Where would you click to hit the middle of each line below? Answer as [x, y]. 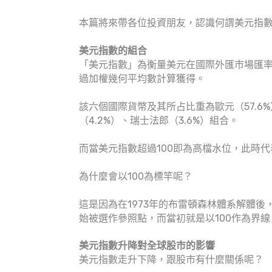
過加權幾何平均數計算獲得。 [142, 78]
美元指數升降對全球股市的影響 [147, 246]
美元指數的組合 [113, 50]
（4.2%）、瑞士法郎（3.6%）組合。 [159, 120]
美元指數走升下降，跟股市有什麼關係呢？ [171, 260]
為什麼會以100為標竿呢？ [136, 176]
